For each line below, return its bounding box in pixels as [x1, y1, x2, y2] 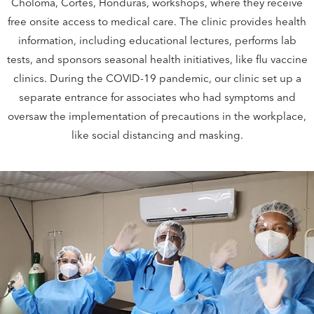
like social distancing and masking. [71, 128, 243, 142]
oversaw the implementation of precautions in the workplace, [8, 109, 306, 123]
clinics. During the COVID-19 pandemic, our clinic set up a [13, 71, 301, 85]
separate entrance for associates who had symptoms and [18, 90, 296, 104]
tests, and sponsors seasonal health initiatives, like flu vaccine [6, 52, 308, 66]
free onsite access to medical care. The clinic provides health [8, 14, 306, 28]
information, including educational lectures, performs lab [18, 33, 296, 47]
